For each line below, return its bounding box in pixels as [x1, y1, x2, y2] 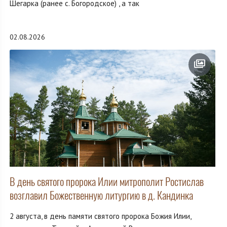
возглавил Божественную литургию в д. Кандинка [10, 188, 193, 203]
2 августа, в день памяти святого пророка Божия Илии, [10, 211, 191, 221]
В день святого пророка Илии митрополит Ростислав [10, 174, 204, 190]
